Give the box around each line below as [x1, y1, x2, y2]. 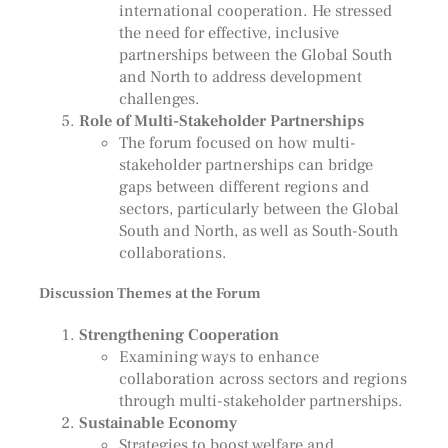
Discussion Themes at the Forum [38, 284, 261, 304]
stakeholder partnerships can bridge [118, 154, 373, 176]
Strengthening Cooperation [78, 324, 279, 346]
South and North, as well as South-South [118, 220, 398, 242]
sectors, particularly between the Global [118, 198, 399, 220]
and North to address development [118, 66, 362, 88]
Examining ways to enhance [118, 346, 319, 368]
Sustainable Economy [78, 412, 237, 434]
